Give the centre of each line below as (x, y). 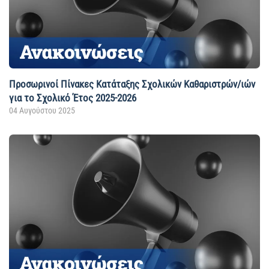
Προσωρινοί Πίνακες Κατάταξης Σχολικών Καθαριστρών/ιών (132, 84)
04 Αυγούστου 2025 (42, 110)
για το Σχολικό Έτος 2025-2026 (73, 98)
